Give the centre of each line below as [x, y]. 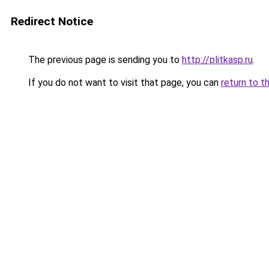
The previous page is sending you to [104, 60]
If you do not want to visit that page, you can [123, 83]
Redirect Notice [52, 21]
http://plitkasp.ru [217, 60]
